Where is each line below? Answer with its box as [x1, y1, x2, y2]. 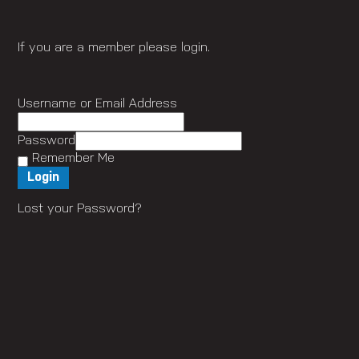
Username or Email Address [18, 98, 178, 111]
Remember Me [28, 152, 115, 166]
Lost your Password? [18, 203, 143, 216]
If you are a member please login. [18, 42, 211, 55]
